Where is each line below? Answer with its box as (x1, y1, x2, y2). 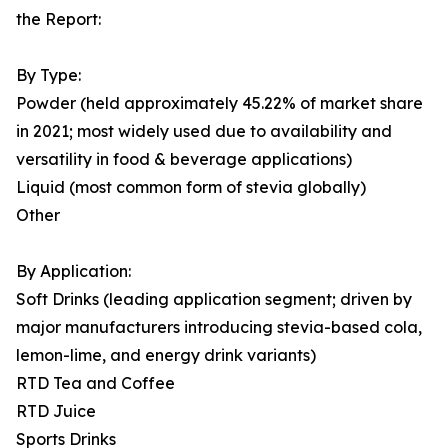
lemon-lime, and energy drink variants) (16, 345, 316, 366)
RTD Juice (16, 401, 96, 422)
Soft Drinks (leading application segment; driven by (16, 289, 412, 310)
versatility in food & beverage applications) (16, 149, 352, 170)
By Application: (16, 261, 131, 282)
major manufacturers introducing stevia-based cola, (16, 317, 422, 338)
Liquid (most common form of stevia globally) (16, 177, 366, 198)
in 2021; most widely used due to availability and (16, 121, 392, 142)
